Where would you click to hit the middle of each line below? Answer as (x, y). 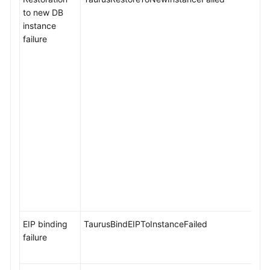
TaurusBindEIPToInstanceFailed (146, 224)
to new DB (43, 12)
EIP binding (45, 224)
